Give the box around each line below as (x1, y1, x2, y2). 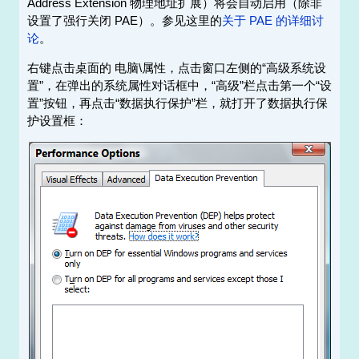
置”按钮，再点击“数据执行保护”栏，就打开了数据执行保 (26, 96, 328, 111)
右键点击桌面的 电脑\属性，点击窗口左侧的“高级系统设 (26, 61, 326, 75)
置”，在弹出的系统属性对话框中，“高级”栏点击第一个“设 (26, 79, 332, 93)
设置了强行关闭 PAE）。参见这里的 (26, 14, 222, 28)
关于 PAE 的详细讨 (221, 14, 324, 28)
